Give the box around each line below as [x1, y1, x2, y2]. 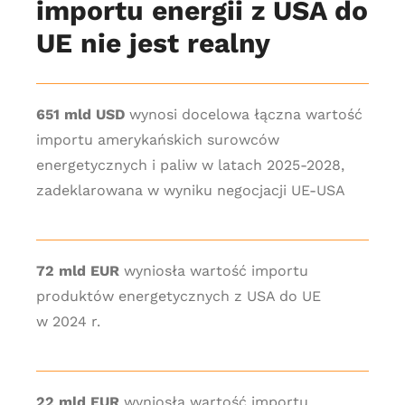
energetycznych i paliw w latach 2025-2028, [35, 156, 344, 174]
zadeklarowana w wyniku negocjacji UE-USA [35, 182, 345, 199]
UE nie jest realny [35, 27, 270, 59]
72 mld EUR [35, 262, 119, 279]
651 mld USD [35, 106, 125, 123]
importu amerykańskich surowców [35, 131, 279, 148]
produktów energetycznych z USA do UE [35, 287, 321, 305]
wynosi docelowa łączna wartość [124, 106, 363, 123]
